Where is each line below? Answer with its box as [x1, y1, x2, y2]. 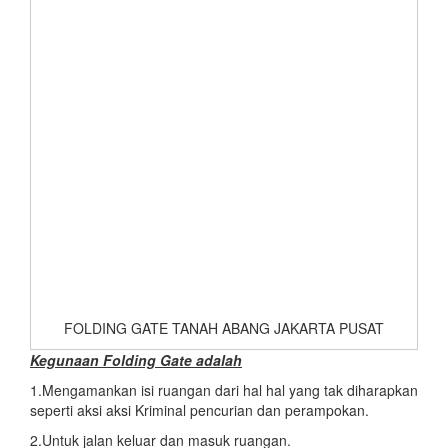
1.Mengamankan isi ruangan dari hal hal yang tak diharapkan [30, 379, 418, 400]
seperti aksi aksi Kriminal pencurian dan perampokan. [30, 399, 369, 420]
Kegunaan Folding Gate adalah [30, 349, 242, 370]
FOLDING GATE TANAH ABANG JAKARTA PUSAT [64, 317, 384, 338]
